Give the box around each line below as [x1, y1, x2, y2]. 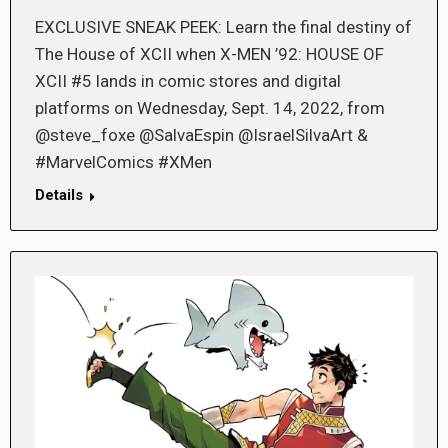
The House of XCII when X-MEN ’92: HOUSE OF [35, 44, 384, 65]
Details [35, 186, 83, 205]
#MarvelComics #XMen [35, 152, 212, 173]
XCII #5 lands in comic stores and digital [35, 71, 341, 92]
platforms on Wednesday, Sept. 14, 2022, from [35, 98, 385, 119]
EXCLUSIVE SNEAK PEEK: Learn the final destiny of [35, 17, 412, 38]
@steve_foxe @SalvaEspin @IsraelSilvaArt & [35, 125, 368, 146]
